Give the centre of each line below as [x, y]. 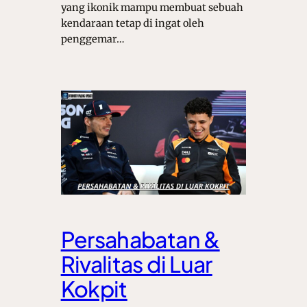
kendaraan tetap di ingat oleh [132, 24]
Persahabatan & [140, 240]
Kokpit [94, 289]
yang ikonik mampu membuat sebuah [152, 8]
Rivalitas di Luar [136, 264]
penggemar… [93, 39]
